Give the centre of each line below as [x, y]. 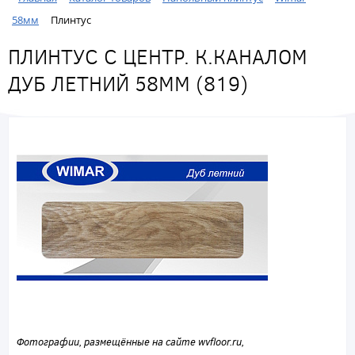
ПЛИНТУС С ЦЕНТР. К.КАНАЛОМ [158, 56]
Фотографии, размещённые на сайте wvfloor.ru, [130, 342]
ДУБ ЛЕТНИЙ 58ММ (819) [128, 83]
